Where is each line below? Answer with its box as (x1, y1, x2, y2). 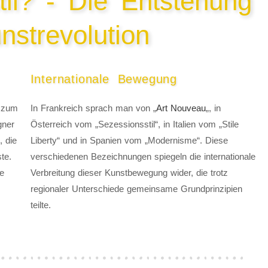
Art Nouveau (156, 103, 206, 114)
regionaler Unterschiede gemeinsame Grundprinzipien (30, 184, 242, 194)
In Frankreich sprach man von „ (30, 103, 156, 114)
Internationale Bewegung (30, 72, 177, 86)
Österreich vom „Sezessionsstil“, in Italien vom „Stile (30, 119, 239, 130)
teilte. (30, 200, 51, 211)
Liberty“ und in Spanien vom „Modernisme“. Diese (30, 135, 228, 146)
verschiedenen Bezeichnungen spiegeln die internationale (30, 151, 255, 162)
